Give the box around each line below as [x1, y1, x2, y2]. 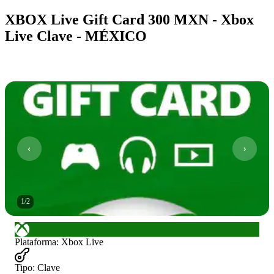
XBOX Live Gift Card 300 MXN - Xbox [5, 11, 254, 28]
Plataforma [15, 236, 56, 247]
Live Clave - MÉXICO [5, 28, 147, 44]
